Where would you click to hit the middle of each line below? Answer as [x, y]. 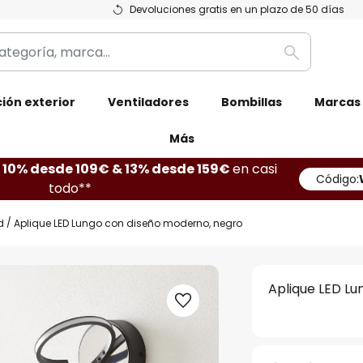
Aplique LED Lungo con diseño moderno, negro [128, 223]
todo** [70, 188]
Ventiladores [148, 102]
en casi [254, 169]
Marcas [337, 102]
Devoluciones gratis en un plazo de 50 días [237, 9]
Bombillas [252, 102]
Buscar [312, 62]
